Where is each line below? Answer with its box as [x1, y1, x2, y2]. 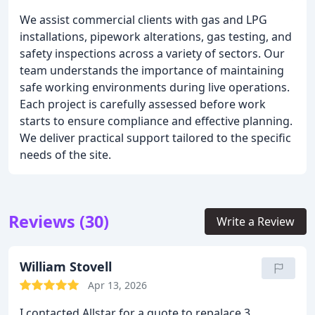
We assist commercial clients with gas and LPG [20, 12, 267, 27]
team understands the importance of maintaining [20, 63, 284, 78]
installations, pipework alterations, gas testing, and [20, 29, 292, 44]
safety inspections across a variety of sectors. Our [20, 46, 285, 61]
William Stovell [20, 258, 112, 275]
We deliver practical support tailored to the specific [20, 130, 291, 146]
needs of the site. [20, 147, 111, 162]
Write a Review [217, 214, 295, 229]
